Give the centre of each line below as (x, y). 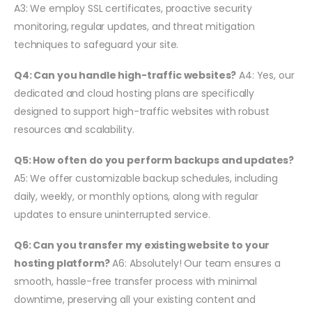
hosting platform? (62, 263)
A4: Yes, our (265, 75)
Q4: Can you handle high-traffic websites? (125, 75)
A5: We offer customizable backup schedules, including (146, 178)
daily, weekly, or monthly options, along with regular (136, 196)
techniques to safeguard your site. (96, 44)
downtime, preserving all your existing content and (135, 299)
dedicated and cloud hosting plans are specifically (134, 93)
